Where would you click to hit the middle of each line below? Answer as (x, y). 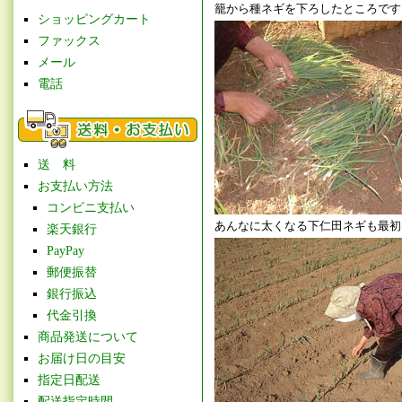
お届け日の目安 (82, 358)
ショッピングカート (94, 19)
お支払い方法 (75, 186)
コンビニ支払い (91, 208)
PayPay (66, 251)
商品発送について (88, 337)
